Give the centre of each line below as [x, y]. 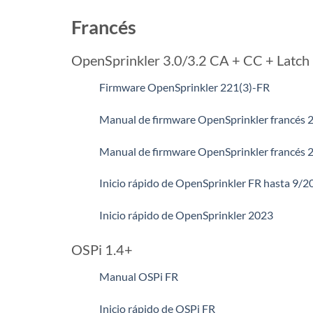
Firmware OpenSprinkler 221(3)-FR [184, 87]
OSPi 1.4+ [102, 250]
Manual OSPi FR [139, 277]
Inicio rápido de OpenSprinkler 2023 [186, 215]
